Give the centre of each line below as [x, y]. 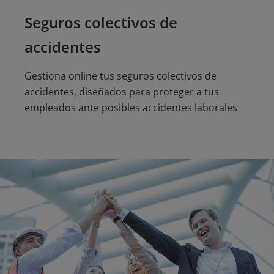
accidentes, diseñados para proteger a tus [122, 92]
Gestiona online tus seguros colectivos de [120, 76]
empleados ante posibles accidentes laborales [131, 108]
